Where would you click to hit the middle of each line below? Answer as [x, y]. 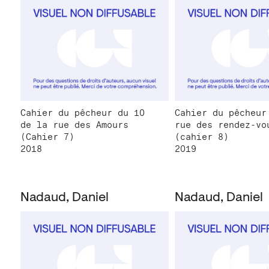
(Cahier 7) [47, 137]
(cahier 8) [202, 137]
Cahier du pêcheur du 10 [83, 113]
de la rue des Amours [74, 125]
